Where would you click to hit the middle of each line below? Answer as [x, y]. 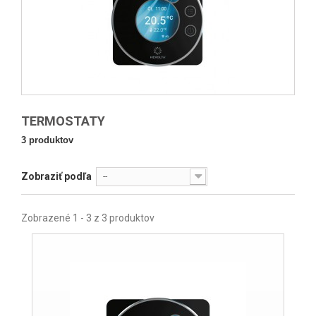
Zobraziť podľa [56, 176]
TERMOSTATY [65, 121]
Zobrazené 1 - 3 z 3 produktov [88, 218]
